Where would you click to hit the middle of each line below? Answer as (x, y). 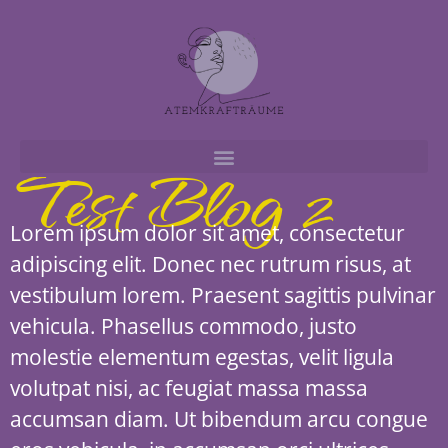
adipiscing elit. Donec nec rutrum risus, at (210, 264)
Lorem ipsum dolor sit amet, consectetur (207, 233)
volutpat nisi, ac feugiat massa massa (189, 388)
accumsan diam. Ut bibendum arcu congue (219, 419)
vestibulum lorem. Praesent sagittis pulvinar (223, 295)
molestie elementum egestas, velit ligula (202, 357)
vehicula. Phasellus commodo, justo (183, 326)
